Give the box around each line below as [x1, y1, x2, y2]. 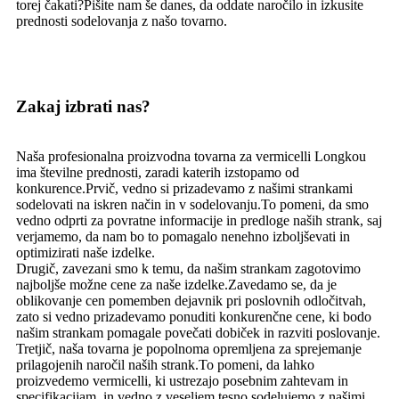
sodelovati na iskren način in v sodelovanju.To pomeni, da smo [16, 196, 369, 212]
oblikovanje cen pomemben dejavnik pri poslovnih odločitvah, [16, 292, 366, 308]
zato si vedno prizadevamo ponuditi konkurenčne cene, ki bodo [16, 308, 371, 324]
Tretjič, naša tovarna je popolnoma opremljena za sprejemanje [16, 340, 362, 356]
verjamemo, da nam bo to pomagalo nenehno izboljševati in [16, 228, 350, 244]
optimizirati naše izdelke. [16, 244, 155, 260]
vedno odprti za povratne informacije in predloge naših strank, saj [16, 212, 382, 228]
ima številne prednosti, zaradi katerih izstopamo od [16, 164, 299, 180]
